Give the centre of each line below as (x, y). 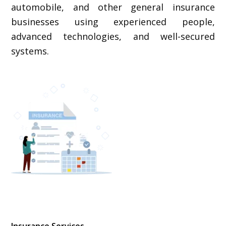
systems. (32, 51)
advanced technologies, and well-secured (113, 36)
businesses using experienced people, (113, 21)
